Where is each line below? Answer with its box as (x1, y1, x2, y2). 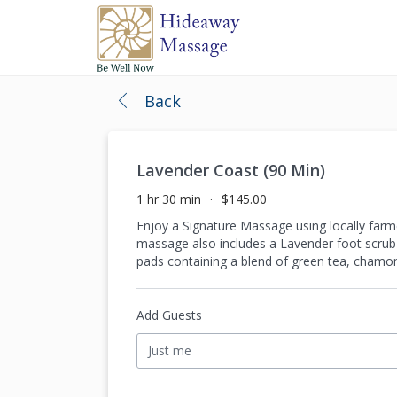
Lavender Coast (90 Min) (136, 160, 325, 181)
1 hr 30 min (136, 191, 201, 207)
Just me (148, 342, 191, 359)
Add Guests (136, 307, 202, 323)
